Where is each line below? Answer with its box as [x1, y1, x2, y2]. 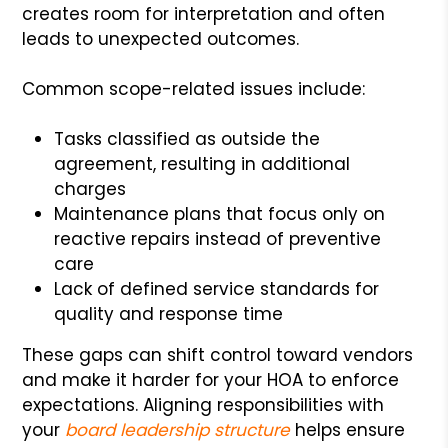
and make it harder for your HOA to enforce [22, 367, 400, 392]
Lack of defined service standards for [54, 276, 380, 301]
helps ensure [290, 417, 406, 442]
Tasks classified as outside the [54, 126, 321, 151]
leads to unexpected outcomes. [22, 26, 300, 51]
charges [54, 176, 127, 201]
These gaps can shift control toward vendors [22, 342, 414, 367]
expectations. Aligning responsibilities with [22, 392, 385, 417]
